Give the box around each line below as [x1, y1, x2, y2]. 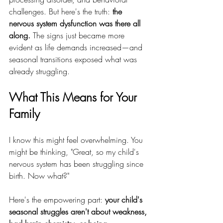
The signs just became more [30, 30, 127, 41]
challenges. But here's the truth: [9, 6, 112, 17]
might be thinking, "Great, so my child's [9, 146, 141, 157]
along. [9, 30, 30, 41]
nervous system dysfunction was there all [9, 18, 143, 29]
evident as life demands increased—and [9, 42, 145, 53]
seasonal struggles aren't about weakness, [9, 206, 149, 217]
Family [9, 106, 40, 121]
